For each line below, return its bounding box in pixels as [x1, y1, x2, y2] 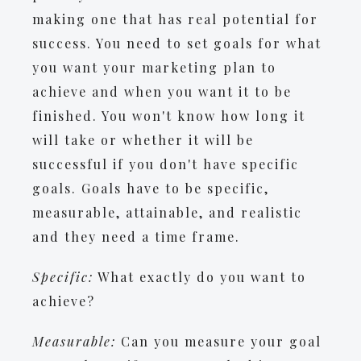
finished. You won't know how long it [32, 107, 305, 124]
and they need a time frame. [32, 228, 240, 245]
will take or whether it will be [32, 131, 254, 148]
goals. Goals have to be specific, [32, 180, 269, 197]
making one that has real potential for [32, 10, 318, 27]
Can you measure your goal [116, 333, 322, 350]
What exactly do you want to [93, 268, 306, 285]
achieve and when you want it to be [32, 83, 292, 100]
